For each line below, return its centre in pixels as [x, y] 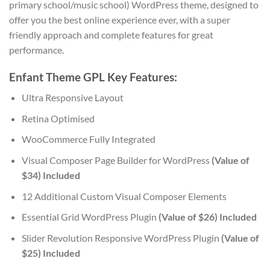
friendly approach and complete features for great [111, 34]
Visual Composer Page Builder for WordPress [116, 160]
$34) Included [51, 175]
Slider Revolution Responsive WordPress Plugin [121, 237]
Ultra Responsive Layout [72, 98]
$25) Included [51, 253]
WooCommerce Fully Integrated [88, 139]
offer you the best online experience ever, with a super [120, 19]
